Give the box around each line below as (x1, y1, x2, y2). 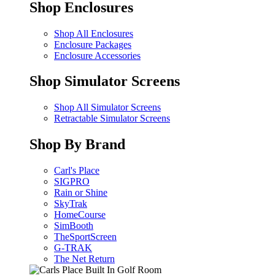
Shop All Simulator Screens (54, 102, 161, 113)
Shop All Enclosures (54, 28, 133, 39)
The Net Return (54, 254, 115, 265)
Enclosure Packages (54, 39, 131, 50)
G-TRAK (54, 242, 92, 254)
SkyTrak (54, 198, 87, 209)
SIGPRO (54, 176, 90, 187)
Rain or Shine (54, 187, 107, 198)
